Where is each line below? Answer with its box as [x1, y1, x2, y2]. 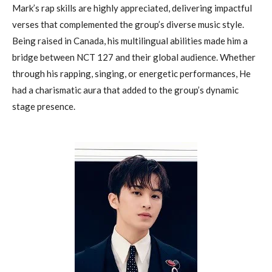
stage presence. [12, 101, 75, 112]
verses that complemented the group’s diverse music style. [12, 19, 244, 30]
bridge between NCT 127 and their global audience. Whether [12, 52, 256, 63]
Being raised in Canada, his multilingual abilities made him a [12, 35, 248, 47]
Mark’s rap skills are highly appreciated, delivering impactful [12, 2, 252, 14]
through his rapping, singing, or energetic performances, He [12, 68, 251, 80]
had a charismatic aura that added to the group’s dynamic [12, 84, 239, 96]
